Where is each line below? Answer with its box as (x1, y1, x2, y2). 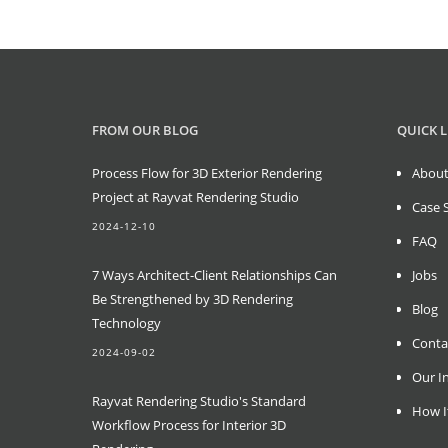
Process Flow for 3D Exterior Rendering (92, 163, 322, 182)
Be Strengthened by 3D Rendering (92, 289, 293, 308)
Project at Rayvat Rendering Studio (92, 187, 299, 206)
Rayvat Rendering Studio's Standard (92, 391, 306, 410)
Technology (92, 313, 161, 332)
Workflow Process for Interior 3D (92, 415, 286, 434)
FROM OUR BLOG (92, 120, 198, 139)
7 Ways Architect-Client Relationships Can (92, 265, 337, 284)
